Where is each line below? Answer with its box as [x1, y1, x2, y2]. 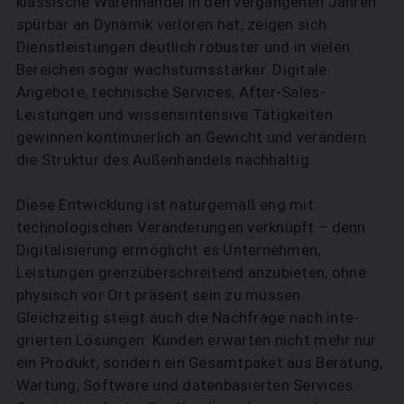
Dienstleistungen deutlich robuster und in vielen [15, 38, 351, 57]
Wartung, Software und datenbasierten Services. [15, 376, 357, 395]
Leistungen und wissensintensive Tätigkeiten [15, 106, 333, 124]
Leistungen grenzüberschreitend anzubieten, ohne [15, 263, 366, 282]
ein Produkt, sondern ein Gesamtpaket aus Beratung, [15, 353, 383, 372]
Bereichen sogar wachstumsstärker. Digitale [15, 60, 327, 79]
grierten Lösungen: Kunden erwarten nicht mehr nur [15, 331, 377, 350]
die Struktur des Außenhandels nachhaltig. [15, 151, 314, 170]
